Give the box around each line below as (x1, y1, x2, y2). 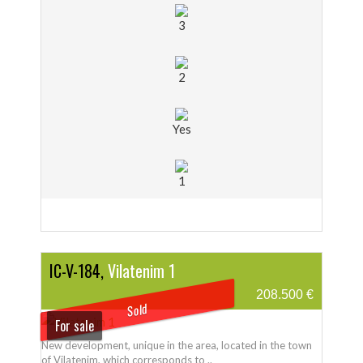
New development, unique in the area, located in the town (41, 339, 312, 352)
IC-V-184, (49, 258, 104, 284)
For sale (54, 315, 94, 335)
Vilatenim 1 (108, 258, 175, 284)
